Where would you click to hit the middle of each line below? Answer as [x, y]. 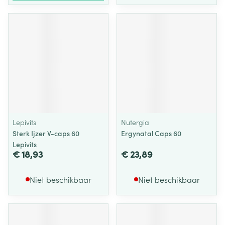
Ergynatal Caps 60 [151, 133]
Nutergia [135, 122]
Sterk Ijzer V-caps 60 [46, 133]
